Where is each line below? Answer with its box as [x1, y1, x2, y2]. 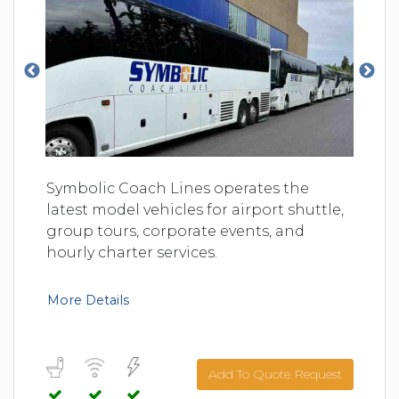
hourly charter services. [46, 244, 217, 262]
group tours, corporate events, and [46, 223, 305, 240]
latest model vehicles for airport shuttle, [46, 201, 344, 219]
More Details [47, 292, 129, 309]
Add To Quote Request [208, 366, 342, 383]
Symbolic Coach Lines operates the [46, 180, 309, 198]
